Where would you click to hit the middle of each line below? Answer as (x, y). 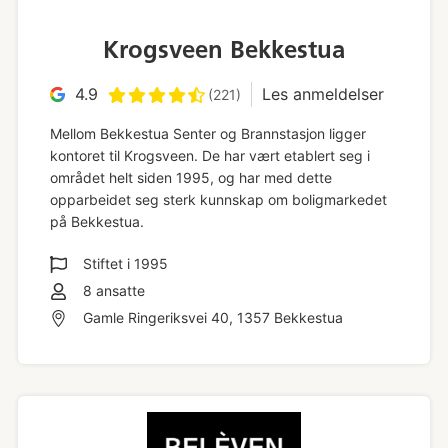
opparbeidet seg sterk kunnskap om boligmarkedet (218, 200)
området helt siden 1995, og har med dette (190, 178)
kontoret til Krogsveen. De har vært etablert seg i (209, 156)
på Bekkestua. (96, 222)
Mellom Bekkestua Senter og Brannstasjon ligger (207, 134)
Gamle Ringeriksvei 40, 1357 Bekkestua (212, 317)
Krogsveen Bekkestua (224, 50)
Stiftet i (108, 264)
